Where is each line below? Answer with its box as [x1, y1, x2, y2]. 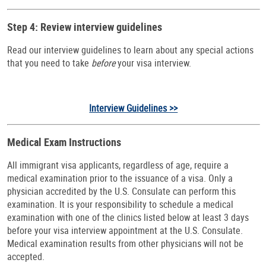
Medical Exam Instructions [7, 135, 121, 150]
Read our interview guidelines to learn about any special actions [7, 43, 254, 57]
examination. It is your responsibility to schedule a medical [7, 198, 233, 211]
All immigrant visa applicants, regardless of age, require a [7, 159, 229, 172]
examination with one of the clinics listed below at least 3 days [7, 211, 249, 224]
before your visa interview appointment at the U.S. [7, 224, 199, 237]
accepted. [7, 250, 45, 264]
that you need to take [7, 56, 91, 70]
